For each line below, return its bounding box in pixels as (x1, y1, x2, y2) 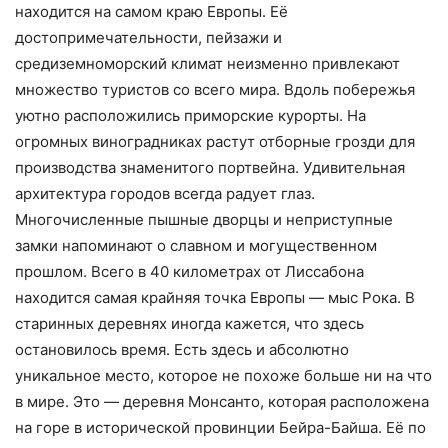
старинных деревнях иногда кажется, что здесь (15, 314, 364, 334)
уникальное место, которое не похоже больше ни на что (15, 366, 432, 386)
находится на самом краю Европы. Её (15, 2, 288, 22)
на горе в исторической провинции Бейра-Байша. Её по (15, 418, 426, 438)
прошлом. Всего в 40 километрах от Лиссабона (15, 262, 364, 282)
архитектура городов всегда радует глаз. (15, 184, 315, 204)
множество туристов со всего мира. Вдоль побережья (15, 80, 415, 100)
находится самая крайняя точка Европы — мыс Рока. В (15, 288, 415, 308)
